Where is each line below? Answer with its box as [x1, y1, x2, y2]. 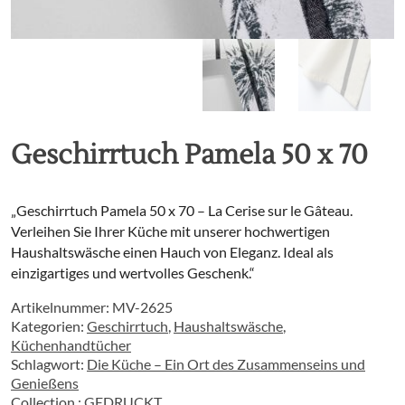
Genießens [11, 374, 79, 391]
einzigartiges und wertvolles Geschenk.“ [11, 264, 255, 281]
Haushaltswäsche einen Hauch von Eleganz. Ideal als [11, 243, 334, 260]
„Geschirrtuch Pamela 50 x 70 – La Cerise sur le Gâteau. [11, 202, 353, 219]
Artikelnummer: [11, 298, 112, 316]
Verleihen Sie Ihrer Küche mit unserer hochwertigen [11, 222, 330, 240]
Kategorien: [11, 317, 87, 334]
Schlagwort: [11, 355, 87, 372]
